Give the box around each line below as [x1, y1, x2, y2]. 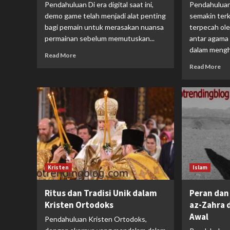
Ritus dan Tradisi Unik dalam [45, 187, 157, 199]
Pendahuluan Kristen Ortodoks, [45, 214, 147, 223]
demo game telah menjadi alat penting [45, 11, 166, 20]
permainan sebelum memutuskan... [45, 33, 155, 43]
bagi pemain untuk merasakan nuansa [45, 22, 164, 31]
